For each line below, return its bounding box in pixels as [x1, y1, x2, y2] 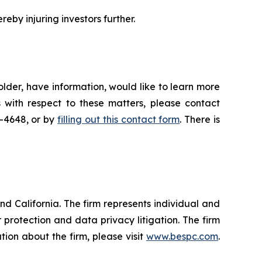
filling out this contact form [57, 113, 180, 125]
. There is [180, 113, 220, 125]
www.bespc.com [146, 230, 218, 242]
